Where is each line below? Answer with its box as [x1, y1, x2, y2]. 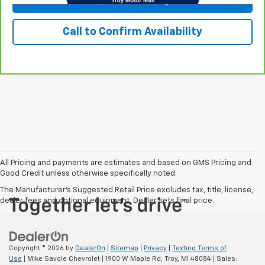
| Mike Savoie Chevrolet [22, 255, 100, 262]
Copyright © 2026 [9, 244, 66, 251]
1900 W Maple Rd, [104, 255, 163, 262]
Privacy [144, 244, 167, 251]
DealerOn [75, 244, 105, 251]
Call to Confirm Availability [63, 26, 202, 37]
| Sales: [211, 255, 237, 262]
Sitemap [111, 244, 138, 251]
